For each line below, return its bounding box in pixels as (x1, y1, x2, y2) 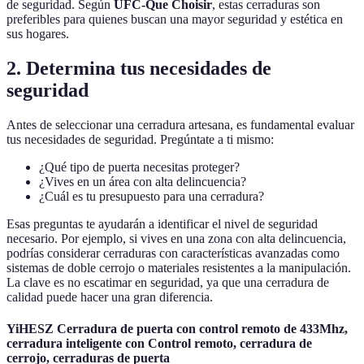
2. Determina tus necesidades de (6, 58, 271, 80)
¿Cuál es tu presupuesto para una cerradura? (39, 189, 264, 204)
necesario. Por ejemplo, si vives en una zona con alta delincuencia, (6, 232, 346, 246)
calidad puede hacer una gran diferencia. (6, 290, 213, 305)
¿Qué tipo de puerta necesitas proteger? (39, 160, 240, 175)
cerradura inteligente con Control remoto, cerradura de (6, 336, 312, 351)
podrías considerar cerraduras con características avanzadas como (6, 246, 340, 261)
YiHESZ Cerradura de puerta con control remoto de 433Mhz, (6, 322, 348, 336)
